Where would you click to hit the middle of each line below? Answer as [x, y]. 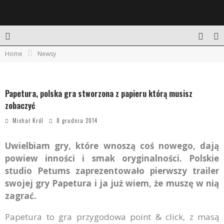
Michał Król [28, 120]
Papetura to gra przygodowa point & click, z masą [112, 217]
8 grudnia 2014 [77, 120]
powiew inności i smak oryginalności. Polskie [112, 158]
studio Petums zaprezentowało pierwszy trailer [112, 171]
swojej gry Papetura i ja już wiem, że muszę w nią [112, 183]
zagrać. [21, 196]
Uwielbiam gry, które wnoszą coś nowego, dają [112, 146]
